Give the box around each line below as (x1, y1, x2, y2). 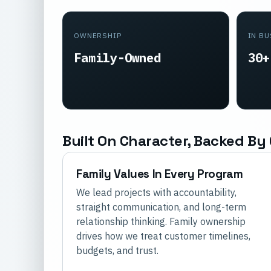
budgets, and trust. (76, 244, 158, 257)
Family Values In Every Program (76, 166, 243, 182)
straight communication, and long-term (76, 201, 246, 214)
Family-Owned (74, 49, 161, 66)
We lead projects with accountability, (76, 186, 237, 199)
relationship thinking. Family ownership (76, 215, 246, 228)
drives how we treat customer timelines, (76, 230, 250, 243)
